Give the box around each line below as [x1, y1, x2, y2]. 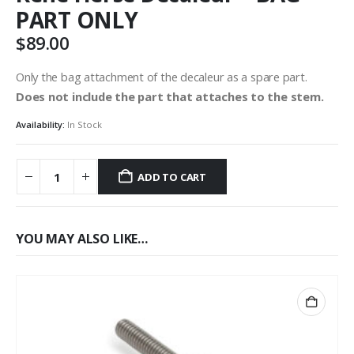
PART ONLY [16, 5, 138, 36]
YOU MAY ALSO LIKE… [16, 230, 149, 248]
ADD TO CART [137, 169, 207, 184]
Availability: [16, 119, 67, 131]
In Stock [67, 119, 102, 131]
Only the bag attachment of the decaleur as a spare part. [16, 68, 307, 85]
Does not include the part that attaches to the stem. [16, 88, 324, 104]
